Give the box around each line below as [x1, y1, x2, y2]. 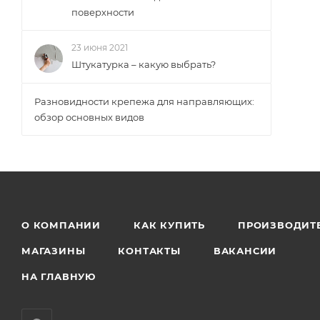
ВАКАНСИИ [213, 245, 277, 257]
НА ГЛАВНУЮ [21, 271, 96, 283]
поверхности [71, 6, 134, 18]
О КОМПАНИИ [21, 219, 101, 231]
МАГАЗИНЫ [21, 245, 86, 257]
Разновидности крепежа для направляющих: [34, 96, 254, 107]
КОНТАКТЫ [118, 245, 181, 257]
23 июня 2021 [71, 42, 128, 53]
